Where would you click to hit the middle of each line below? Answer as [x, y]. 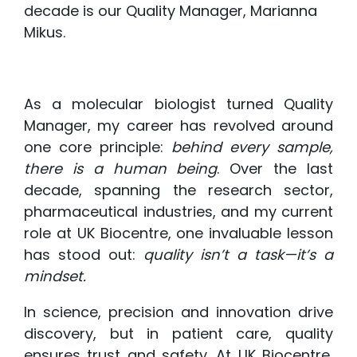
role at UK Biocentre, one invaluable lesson [178, 233]
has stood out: [80, 255]
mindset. [55, 276]
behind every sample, [252, 147]
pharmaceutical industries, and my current [178, 212]
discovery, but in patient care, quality [178, 333]
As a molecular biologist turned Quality [178, 104]
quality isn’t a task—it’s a [234, 255]
